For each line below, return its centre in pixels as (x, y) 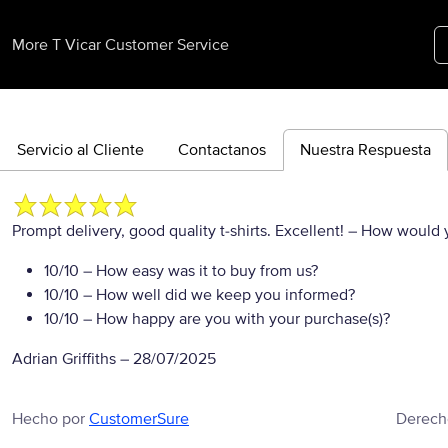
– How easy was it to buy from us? (198, 271)
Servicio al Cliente (80, 150)
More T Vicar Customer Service (120, 44)
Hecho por (50, 419)
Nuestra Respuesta (365, 150)
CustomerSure (139, 419)
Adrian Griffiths (64, 359)
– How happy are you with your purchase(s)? (234, 319)
